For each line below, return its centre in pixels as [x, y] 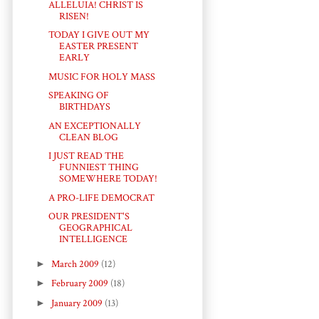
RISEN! [74, 16]
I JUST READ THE [86, 156]
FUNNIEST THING [99, 168]
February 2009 [80, 284]
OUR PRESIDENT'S [89, 217]
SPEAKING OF [78, 96]
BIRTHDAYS [84, 107]
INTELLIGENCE [93, 240]
